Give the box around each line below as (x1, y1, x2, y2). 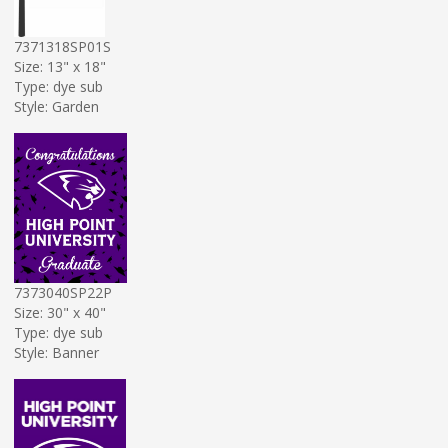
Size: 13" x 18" (14, 56, 106, 76)
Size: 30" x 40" (14, 302, 106, 322)
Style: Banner (14, 342, 99, 362)
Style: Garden (14, 96, 99, 116)
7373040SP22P (14, 282, 112, 302)
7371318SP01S (14, 36, 111, 56)
